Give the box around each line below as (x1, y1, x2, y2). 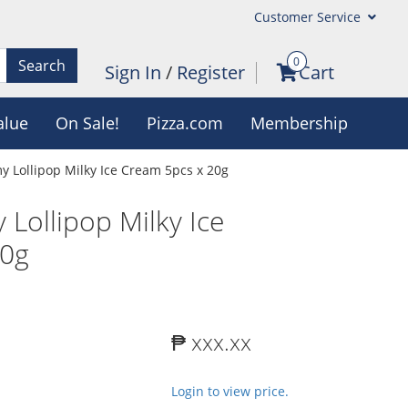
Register (176, 60, 245, 85)
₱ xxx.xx (171, 327, 251, 357)
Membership (250, 112, 348, 134)
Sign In (104, 60, 166, 85)
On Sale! (55, 112, 119, 134)
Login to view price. (171, 382, 289, 400)
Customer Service (253, 8, 364, 25)
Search (17, 55, 66, 76)
